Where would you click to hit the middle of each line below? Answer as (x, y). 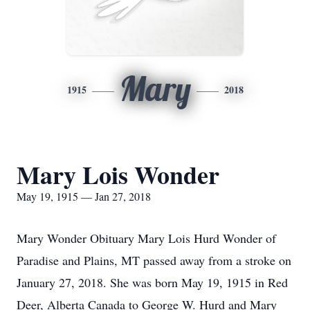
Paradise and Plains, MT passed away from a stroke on (154, 260)
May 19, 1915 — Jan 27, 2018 (84, 196)
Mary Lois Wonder (118, 174)
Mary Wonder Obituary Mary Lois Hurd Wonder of (146, 238)
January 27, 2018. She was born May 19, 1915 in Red (152, 282)
